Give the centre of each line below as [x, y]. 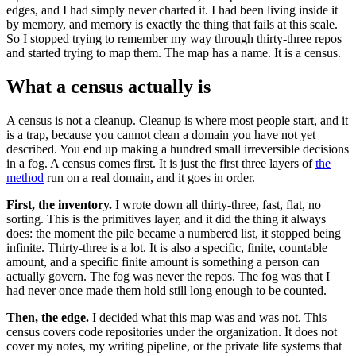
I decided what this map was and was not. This [208, 317]
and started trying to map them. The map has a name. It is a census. [174, 52]
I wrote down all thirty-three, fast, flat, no [217, 204]
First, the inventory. [59, 204]
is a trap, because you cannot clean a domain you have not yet [161, 134]
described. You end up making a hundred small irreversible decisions [178, 149]
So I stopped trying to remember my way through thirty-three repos [174, 38]
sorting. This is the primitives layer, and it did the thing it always [166, 219]
